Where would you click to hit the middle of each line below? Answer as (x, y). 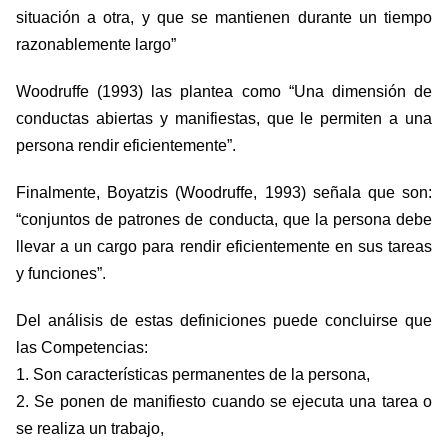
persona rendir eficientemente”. (126, 146)
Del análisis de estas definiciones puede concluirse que (224, 321)
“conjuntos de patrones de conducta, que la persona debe (224, 220)
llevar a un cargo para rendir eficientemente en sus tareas (224, 247)
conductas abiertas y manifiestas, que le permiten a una (224, 119)
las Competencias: (82, 348)
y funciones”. (61, 274)
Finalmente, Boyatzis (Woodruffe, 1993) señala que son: (224, 193)
